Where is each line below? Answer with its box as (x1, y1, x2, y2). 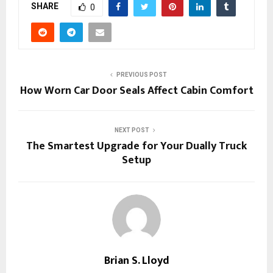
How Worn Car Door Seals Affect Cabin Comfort (19, 82, 253, 101)
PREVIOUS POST (116, 71, 167, 79)
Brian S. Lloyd (104, 252, 169, 271)
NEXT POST (114, 127, 149, 134)
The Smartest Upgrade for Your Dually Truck (26, 137, 247, 156)
